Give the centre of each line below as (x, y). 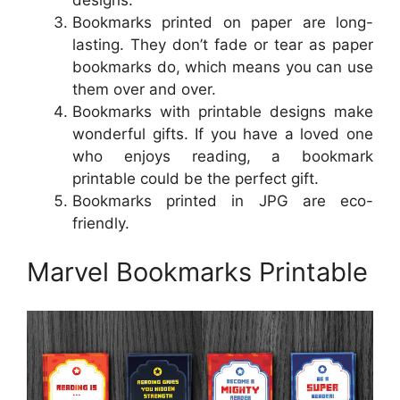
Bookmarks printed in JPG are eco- (223, 200)
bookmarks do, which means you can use (223, 67)
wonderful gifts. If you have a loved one (223, 133)
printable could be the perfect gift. (196, 178)
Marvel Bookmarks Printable (197, 272)
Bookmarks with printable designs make (223, 111)
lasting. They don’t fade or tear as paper (223, 44)
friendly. (101, 223)
